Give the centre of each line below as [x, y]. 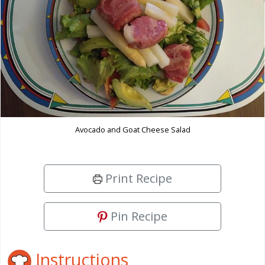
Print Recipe [137, 178]
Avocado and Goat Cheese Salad [132, 129]
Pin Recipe [138, 216]
